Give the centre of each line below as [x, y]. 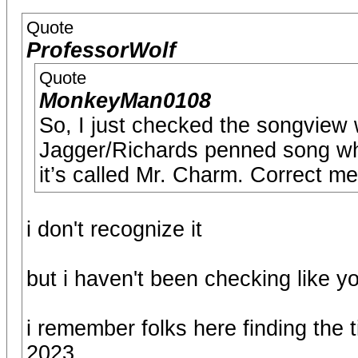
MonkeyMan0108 [125, 101]
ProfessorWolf [101, 50]
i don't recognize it [114, 229]
